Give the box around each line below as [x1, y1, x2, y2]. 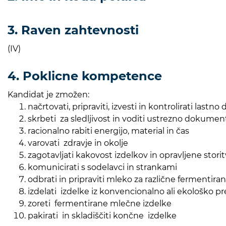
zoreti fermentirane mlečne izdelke [28, 198, 172, 208]
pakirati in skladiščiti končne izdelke [28, 210, 177, 220]
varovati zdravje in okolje [28, 138, 128, 148]
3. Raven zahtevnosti [8, 22, 139, 37]
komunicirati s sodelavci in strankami [28, 162, 177, 172]
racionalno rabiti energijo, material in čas [28, 126, 189, 136]
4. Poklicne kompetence [8, 68, 162, 83]
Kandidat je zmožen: [8, 89, 89, 99]
